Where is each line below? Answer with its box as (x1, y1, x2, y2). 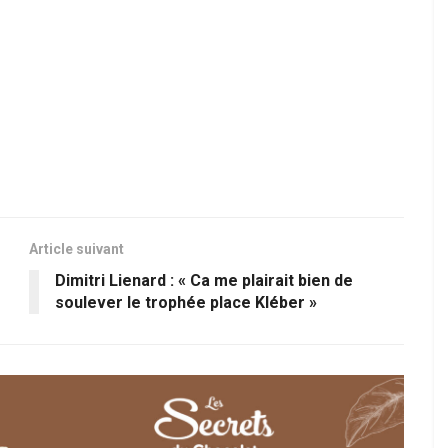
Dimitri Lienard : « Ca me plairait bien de (55, 271, 353, 291)
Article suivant (29, 241, 124, 258)
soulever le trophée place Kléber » (55, 293, 317, 313)
